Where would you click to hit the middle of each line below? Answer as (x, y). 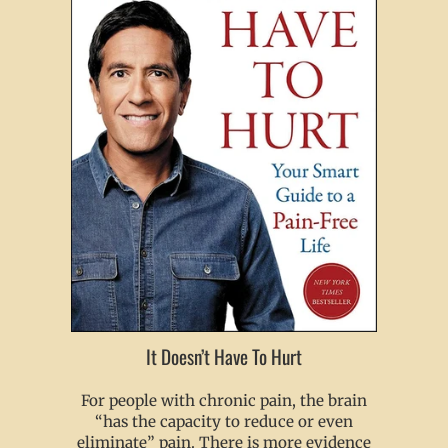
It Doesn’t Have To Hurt (224, 357)
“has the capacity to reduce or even (224, 422)
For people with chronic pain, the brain (224, 401)
